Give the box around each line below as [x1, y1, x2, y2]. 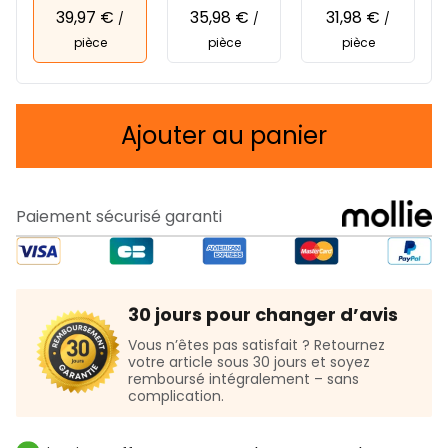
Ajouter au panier [121, 119, 327, 152]
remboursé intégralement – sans [128, 369, 359, 390]
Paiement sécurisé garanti [16, 205, 222, 229]
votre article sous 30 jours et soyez [128, 352, 370, 373]
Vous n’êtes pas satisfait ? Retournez [128, 335, 385, 356]
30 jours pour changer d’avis [128, 302, 398, 328]
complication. [128, 386, 224, 407]
